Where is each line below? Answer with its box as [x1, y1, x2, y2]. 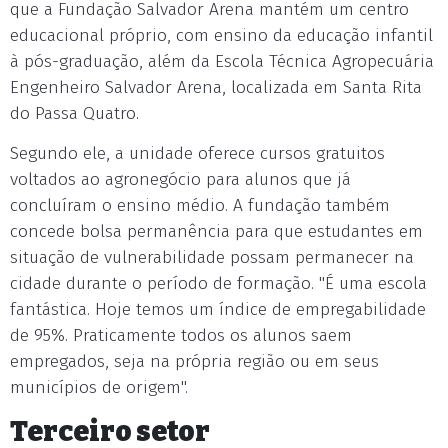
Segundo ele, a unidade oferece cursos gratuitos [10, 143, 385, 164]
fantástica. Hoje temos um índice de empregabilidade [10, 299, 426, 320]
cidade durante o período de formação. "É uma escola [10, 273, 427, 294]
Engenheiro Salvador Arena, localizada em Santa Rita [10, 77, 422, 98]
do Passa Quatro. [10, 103, 139, 124]
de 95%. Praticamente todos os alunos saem [10, 325, 352, 346]
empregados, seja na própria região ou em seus [10, 351, 379, 372]
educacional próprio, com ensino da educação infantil [10, 25, 433, 46]
